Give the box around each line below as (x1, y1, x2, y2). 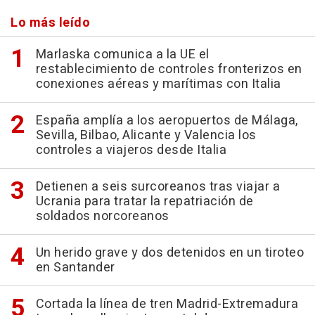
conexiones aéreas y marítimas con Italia (35, 75, 281, 94)
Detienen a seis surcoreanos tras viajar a (35, 177, 280, 197)
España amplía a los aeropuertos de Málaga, (35, 111, 298, 131)
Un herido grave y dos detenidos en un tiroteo (35, 243, 304, 263)
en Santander (35, 258, 115, 278)
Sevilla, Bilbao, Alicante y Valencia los (35, 126, 257, 146)
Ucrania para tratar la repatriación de (35, 192, 254, 212)
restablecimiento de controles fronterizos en (35, 60, 302, 79)
